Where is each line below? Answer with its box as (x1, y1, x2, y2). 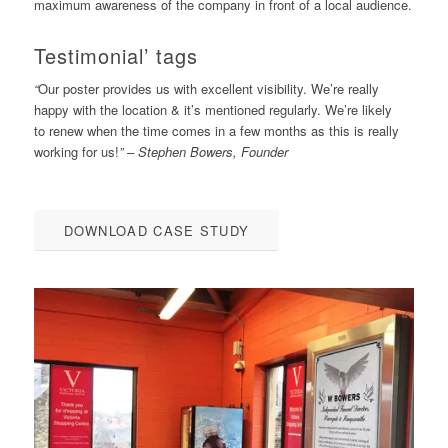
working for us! (33, 142, 119, 162)
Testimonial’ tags (33, 41, 198, 71)
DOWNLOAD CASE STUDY (63, 221, 250, 241)
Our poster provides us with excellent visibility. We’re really (37, 79, 379, 99)
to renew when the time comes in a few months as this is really (33, 121, 399, 141)
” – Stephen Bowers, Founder (118, 142, 288, 162)
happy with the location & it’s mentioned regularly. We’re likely (33, 100, 392, 120)
